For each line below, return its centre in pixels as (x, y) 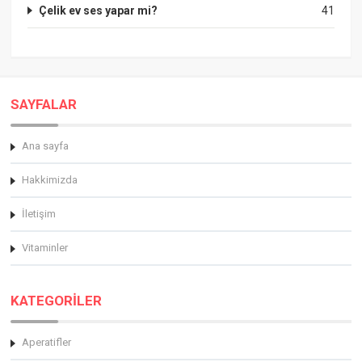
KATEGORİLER (57, 300)
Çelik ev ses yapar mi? (99, 10)
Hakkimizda (50, 179)
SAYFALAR (44, 104)
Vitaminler (45, 247)
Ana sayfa (46, 145)
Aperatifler (47, 342)
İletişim (39, 213)
